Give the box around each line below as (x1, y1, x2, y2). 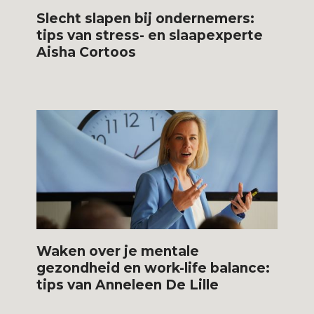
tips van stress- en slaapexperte (36, 27, 264, 43)
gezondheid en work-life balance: (36, 259, 271, 276)
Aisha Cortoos (36, 43, 137, 60)
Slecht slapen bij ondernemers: (36, 10, 255, 27)
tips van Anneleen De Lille (36, 276, 219, 293)
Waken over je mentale (36, 243, 200, 259)
